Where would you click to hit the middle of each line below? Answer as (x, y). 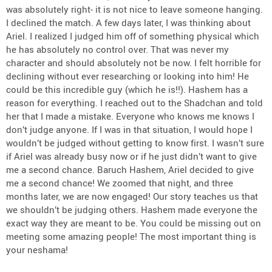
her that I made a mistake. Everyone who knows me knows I (130, 116)
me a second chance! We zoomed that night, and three (120, 182)
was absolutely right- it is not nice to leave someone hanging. (134, 9)
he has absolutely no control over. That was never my (117, 49)
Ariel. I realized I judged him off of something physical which (133, 36)
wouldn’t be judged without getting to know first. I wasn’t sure (135, 142)
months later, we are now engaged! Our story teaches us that (132, 196)
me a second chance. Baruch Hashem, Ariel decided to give (130, 169)
